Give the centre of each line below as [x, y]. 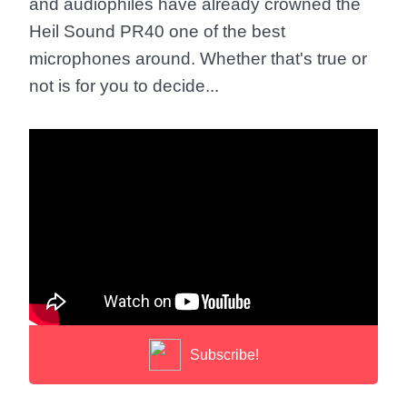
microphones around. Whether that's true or [198, 59]
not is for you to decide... [124, 86]
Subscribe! [224, 354]
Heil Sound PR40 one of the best [157, 31]
